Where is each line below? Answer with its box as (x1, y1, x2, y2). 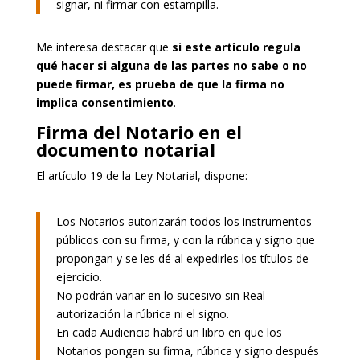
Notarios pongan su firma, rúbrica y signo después (55, 342, 319, 358)
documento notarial (35, 137, 215, 162)
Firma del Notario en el (35, 119, 242, 144)
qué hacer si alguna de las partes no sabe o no (35, 57, 307, 73)
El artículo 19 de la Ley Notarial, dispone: (35, 167, 247, 183)
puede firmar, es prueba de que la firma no (35, 76, 284, 92)
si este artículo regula (171, 39, 301, 55)
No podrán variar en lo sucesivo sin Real (55, 287, 265, 303)
